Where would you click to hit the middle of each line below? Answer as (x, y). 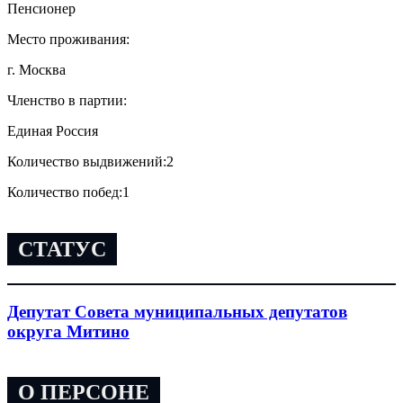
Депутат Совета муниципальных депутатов (177, 312)
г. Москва (36, 69)
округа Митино (68, 331)
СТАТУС (62, 249)
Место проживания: (68, 39)
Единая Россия (53, 130)
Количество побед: (65, 192)
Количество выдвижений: (87, 161)
